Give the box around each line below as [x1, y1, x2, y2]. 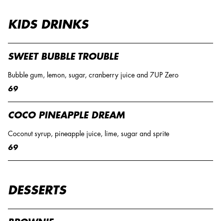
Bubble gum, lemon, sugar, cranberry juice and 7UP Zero [8, 72, 179, 79]
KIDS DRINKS [8, 19, 88, 31]
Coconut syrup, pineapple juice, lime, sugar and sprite [8, 130, 169, 138]
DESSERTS [8, 184, 66, 197]
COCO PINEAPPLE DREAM [8, 111, 125, 120]
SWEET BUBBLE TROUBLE [8, 52, 118, 62]
